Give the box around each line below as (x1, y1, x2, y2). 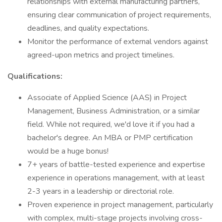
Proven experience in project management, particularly (27, 199, 213, 210)
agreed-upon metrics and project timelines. (27, 50, 174, 60)
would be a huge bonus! (27, 146, 109, 157)
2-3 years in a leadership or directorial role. (27, 186, 174, 197)
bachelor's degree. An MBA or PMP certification (27, 132, 193, 143)
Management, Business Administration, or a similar (27, 106, 200, 116)
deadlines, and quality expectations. (27, 23, 149, 34)
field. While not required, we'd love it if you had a (27, 119, 195, 130)
